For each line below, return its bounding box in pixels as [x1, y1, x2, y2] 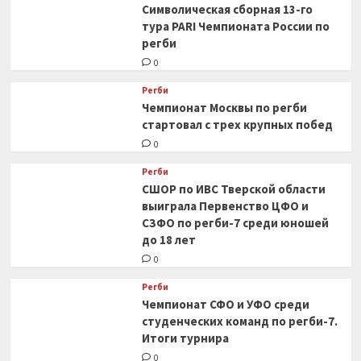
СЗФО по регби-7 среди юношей [141, 215, 329, 230]
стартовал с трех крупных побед [141, 117, 333, 132]
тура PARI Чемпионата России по [141, 19, 330, 34]
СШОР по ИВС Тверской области [141, 181, 326, 197]
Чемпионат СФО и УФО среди [141, 297, 309, 312]
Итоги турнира [141, 330, 229, 346]
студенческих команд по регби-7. [141, 313, 338, 329]
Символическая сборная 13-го [141, 2, 313, 17]
